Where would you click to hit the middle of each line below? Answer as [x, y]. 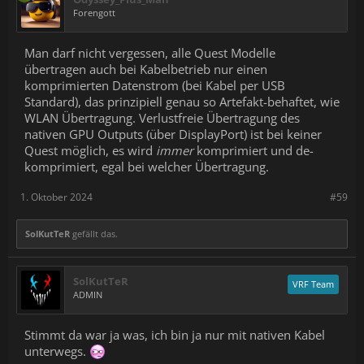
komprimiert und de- [253, 151]
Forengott [94, 13]
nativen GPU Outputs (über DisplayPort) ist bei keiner [173, 134]
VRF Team [313, 284]
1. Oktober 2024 [56, 197]
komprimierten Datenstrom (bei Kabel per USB [155, 86]
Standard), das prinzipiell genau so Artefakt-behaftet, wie [182, 102]
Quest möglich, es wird [90, 151]
